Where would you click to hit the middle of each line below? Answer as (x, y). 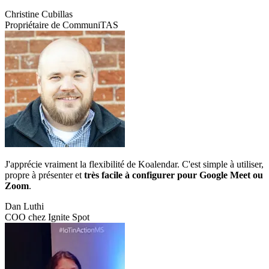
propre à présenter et (44, 175)
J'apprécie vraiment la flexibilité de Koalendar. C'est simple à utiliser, (134, 164)
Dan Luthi (24, 206)
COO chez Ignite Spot (47, 217)
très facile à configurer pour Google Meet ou (174, 175)
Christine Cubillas (39, 14)
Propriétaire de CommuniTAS (62, 25)
